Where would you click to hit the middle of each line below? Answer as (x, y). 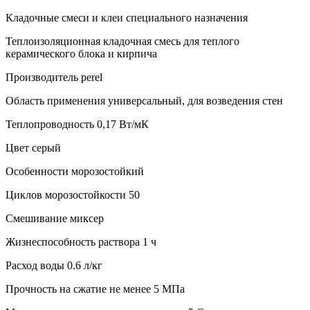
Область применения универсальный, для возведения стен (144, 100)
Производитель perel (54, 77)
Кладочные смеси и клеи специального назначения (127, 17)
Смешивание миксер (55, 218)
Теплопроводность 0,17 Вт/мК (77, 124)
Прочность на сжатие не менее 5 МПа (95, 289)
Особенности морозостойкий (75, 171)
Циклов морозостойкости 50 (73, 194)
